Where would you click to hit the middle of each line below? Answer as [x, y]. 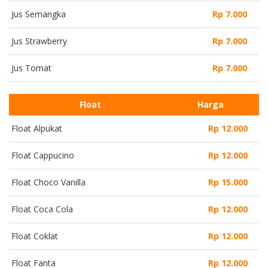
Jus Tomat [31, 68]
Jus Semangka [39, 14]
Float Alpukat [37, 128]
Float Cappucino [43, 155]
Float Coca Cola [42, 209]
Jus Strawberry [39, 41]
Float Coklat [35, 236]
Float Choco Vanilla [48, 182]
